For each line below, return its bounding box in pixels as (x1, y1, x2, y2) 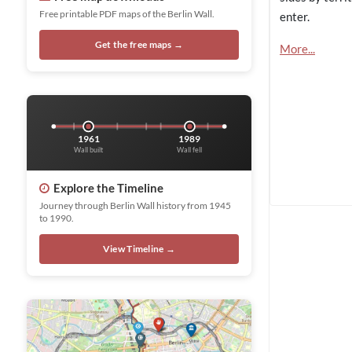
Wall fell (177, 145, 203, 155)
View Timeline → (102, 243, 176, 255)
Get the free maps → (94, 38, 184, 50)
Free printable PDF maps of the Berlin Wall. (39, 8, 214, 20)
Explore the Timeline (53, 181, 163, 196)
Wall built (74, 145, 104, 155)
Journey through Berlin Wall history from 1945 (39, 200, 231, 212)
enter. (280, 9, 310, 24)
